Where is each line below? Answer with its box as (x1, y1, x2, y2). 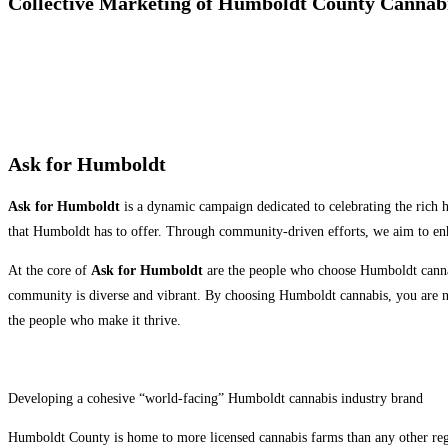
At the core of (8, 263, 91, 279)
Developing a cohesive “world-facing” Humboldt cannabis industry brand (8, 391, 423, 407)
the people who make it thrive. (8, 313, 181, 329)
